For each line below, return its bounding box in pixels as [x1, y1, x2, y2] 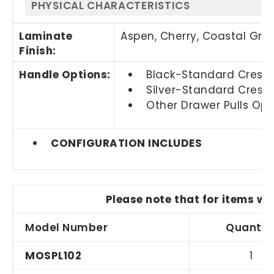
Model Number [25, 220, 108, 235]
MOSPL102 [25, 248, 82, 264]
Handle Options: [19, 67, 111, 83]
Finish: [19, 43, 56, 59]
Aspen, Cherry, [120, 29, 202, 44]
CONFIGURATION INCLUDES [51, 136, 202, 151]
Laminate [19, 29, 73, 44]
